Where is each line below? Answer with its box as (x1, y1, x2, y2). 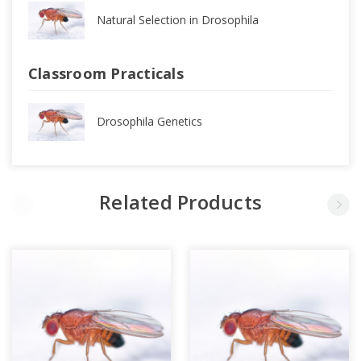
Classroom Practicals (27, 63, 184, 83)
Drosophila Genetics (96, 114, 202, 130)
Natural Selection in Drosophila (96, 12, 259, 28)
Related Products (99, 189, 262, 216)
